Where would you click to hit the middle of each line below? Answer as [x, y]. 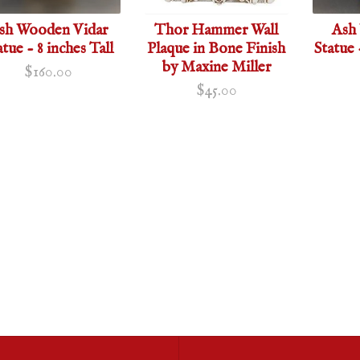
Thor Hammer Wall [217, 30]
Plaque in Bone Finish [217, 49]
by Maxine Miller [216, 67]
